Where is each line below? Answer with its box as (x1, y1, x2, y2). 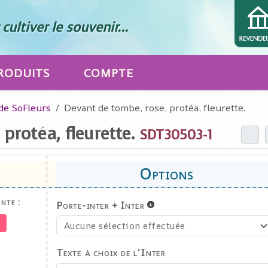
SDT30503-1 (140, 126, 212, 144)
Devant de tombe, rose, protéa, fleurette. (64, 101, 246, 114)
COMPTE (84, 66, 134, 80)
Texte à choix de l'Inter (56, 245, 166, 260)
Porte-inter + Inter (56, 198, 145, 212)
